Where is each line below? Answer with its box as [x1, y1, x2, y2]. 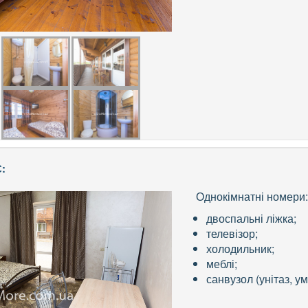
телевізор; [206, 225, 258, 242]
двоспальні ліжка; [206, 210, 297, 227]
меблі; [206, 256, 238, 272]
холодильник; [206, 241, 275, 257]
